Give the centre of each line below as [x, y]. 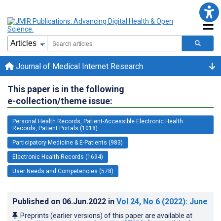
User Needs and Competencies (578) [63, 171]
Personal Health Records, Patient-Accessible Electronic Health [98, 121]
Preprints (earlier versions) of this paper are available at [106, 215]
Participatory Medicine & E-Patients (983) [68, 142]
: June [197, 201]
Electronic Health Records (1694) [58, 157]
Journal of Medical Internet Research [78, 66]
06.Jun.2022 [85, 201]
